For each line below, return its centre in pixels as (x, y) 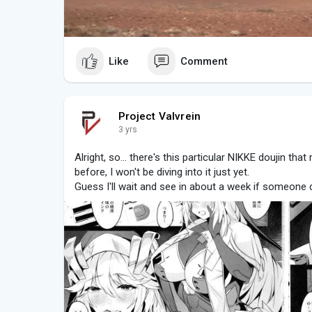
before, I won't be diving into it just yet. (162, 172)
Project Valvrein (160, 117)
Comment (204, 61)
